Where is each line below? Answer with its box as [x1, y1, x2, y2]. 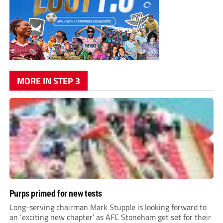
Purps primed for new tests [9, 188, 103, 199]
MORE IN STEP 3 [16, 74, 80, 88]
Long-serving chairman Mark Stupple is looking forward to [9, 201, 207, 214]
